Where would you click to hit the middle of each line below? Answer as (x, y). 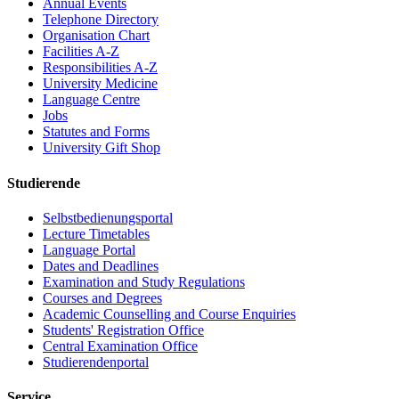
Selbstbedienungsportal (108, 217)
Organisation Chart (96, 36)
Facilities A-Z (81, 52)
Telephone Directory (101, 20)
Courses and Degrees (102, 297)
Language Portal (89, 249)
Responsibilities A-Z (100, 68)
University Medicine (100, 84)
